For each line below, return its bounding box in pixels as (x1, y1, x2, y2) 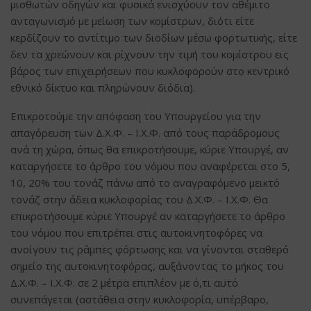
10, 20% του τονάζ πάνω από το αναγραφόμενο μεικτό (10, 175, 280, 190)
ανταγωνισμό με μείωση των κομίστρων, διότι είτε (10, 13, 254, 28)
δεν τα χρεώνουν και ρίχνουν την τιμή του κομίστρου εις (10, 47, 289, 61)
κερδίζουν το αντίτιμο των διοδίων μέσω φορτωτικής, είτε (10, 30, 297, 44)
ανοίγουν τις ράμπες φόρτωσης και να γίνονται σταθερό (10, 242, 289, 256)
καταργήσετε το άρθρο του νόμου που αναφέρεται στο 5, (10, 158, 290, 173)
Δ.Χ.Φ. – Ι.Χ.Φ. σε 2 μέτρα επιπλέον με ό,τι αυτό (10, 275, 238, 289)
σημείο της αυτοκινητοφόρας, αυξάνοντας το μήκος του (10, 258, 284, 273)
